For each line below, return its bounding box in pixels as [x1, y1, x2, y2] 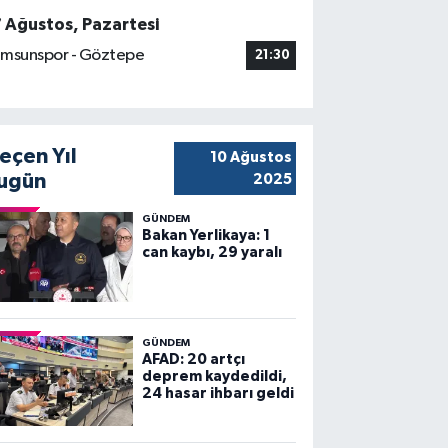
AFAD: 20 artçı [141, 351, 245, 367]
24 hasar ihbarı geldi [141, 385, 294, 401]
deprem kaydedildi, [141, 368, 287, 384]
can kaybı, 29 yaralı [141, 244, 282, 260]
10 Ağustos [209, 149, 292, 165]
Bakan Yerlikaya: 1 [141, 227, 270, 243]
